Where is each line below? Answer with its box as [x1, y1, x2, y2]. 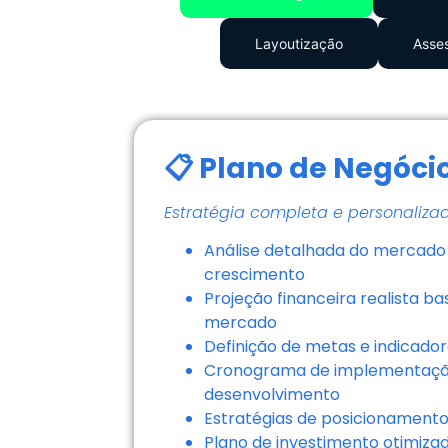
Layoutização [255, 35, 343, 53]
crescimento [203, 263, 305, 287]
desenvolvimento [203, 383, 340, 407]
